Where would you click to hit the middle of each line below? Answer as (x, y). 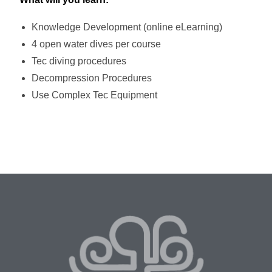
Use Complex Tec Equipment (95, 95)
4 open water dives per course (97, 44)
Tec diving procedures (79, 61)
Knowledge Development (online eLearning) (128, 27)
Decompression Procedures (92, 78)
